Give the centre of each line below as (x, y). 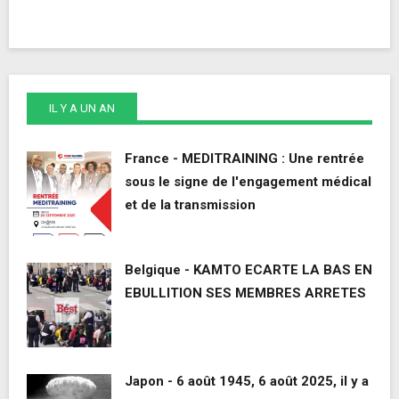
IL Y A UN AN (82, 108)
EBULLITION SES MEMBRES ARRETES (245, 293)
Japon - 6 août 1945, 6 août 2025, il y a (247, 381)
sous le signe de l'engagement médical (248, 181)
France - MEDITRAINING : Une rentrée (244, 158)
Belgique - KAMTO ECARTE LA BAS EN (248, 269)
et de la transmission (190, 204)
